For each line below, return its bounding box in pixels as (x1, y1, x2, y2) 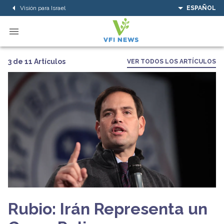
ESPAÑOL (186, 4, 216, 11)
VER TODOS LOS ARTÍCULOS (127, 58, 216, 65)
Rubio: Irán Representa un (8, 199, 207, 218)
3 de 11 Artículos (8, 57, 65, 65)
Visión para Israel (20, 4, 65, 11)
